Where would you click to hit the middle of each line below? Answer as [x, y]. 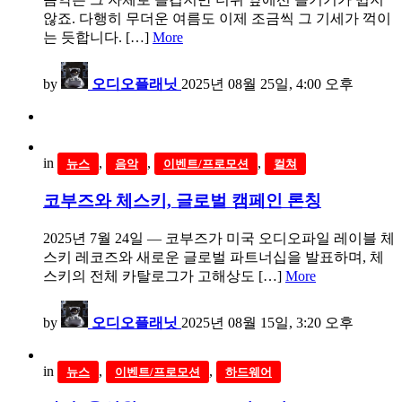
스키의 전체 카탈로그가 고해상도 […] [164, 275]
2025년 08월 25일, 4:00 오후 [267, 84]
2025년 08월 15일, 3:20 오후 [267, 322]
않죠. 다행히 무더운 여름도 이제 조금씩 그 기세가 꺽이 [217, 19]
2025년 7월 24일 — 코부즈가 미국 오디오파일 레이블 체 [219, 238]
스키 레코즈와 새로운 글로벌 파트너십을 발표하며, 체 [214, 257]
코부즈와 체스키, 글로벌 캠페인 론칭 [182, 201]
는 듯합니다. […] [98, 38]
